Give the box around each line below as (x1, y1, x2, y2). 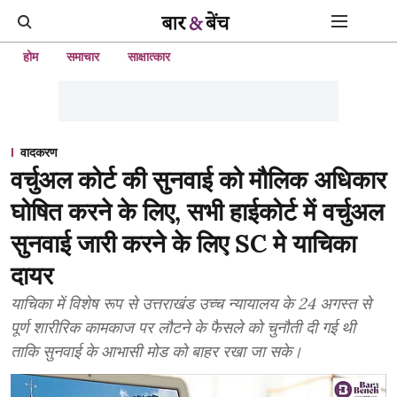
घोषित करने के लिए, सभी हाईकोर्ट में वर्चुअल (11, 196, 384, 228)
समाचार (66, 49, 99, 65)
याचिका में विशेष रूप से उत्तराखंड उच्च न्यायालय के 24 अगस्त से (11, 293, 371, 314)
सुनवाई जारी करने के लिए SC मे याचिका (11, 228, 356, 260)
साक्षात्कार (128, 49, 170, 65)
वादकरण (20, 144, 58, 160)
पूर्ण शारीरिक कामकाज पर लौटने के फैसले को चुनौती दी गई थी (11, 317, 355, 338)
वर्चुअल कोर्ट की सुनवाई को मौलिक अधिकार (11, 164, 386, 196)
